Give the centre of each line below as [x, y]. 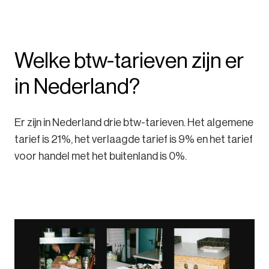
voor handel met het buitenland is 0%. [101, 156]
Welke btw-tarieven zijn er [129, 60]
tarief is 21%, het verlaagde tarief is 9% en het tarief [134, 139]
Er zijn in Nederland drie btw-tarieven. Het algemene [134, 122]
